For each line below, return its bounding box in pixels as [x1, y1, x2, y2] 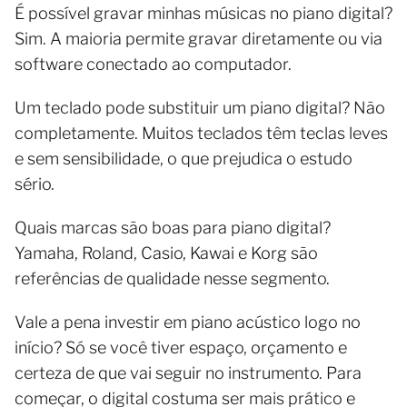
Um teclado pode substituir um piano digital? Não [15, 97, 385, 117]
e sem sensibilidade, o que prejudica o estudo [15, 148, 352, 168]
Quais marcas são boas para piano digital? [15, 217, 331, 237]
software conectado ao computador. [15, 54, 292, 74]
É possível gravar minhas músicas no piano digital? [15, 3, 392, 23]
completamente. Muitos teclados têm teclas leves [15, 123, 388, 143]
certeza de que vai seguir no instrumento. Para [15, 362, 362, 382]
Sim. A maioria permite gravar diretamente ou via [15, 28, 382, 48]
